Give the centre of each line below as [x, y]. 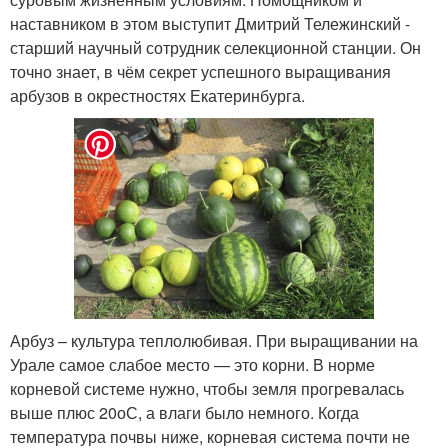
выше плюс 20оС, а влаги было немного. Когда [184, 412]
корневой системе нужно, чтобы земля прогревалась [207, 388]
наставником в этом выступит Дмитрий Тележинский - [210, 24]
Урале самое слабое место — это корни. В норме [192, 364]
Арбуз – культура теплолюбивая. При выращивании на [214, 340]
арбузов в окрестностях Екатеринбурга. [157, 96]
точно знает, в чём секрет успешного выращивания [200, 72]
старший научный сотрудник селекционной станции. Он [215, 48]
